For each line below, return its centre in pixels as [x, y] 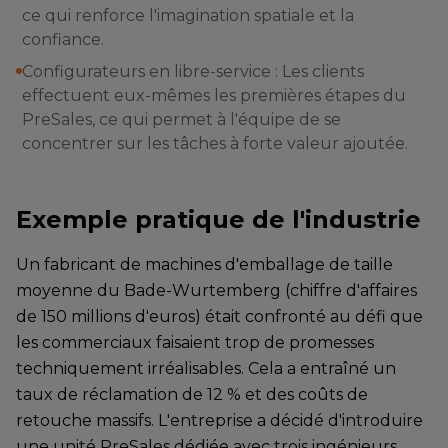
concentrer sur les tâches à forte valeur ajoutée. [215, 143]
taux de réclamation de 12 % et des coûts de [192, 394]
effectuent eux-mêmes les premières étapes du [214, 95]
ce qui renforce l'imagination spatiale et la [188, 15]
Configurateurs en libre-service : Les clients [193, 71]
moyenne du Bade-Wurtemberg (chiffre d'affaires [216, 290]
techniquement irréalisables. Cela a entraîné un [206, 368]
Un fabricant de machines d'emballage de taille [204, 264]
